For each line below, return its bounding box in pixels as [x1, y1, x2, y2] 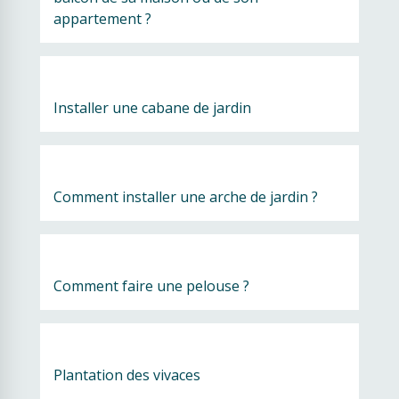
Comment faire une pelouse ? [53, 276, 249, 296]
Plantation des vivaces [53, 365, 200, 385]
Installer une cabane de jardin [53, 98, 251, 118]
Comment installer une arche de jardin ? [53, 187, 318, 207]
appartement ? [53, 9, 155, 28]
